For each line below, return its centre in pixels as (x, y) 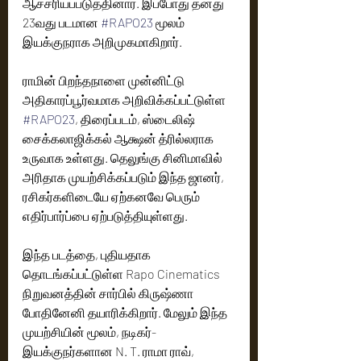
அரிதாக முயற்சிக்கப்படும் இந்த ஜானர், (124, 177)
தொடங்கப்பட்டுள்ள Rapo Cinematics (122, 274)
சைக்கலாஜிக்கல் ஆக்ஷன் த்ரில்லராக (119, 138)
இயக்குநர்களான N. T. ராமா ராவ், (110, 351)
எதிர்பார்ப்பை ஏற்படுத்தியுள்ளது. (105, 216)
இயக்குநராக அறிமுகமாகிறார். (102, 41)
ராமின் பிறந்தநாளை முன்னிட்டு (105, 80)
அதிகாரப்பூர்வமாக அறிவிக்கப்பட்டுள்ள (125, 100)
